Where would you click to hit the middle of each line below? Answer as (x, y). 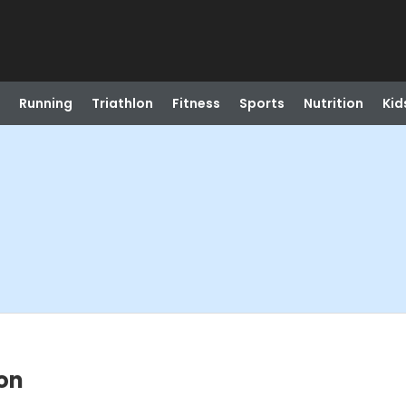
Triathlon (122, 103)
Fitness (196, 103)
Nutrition (333, 103)
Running (45, 103)
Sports (261, 103)
